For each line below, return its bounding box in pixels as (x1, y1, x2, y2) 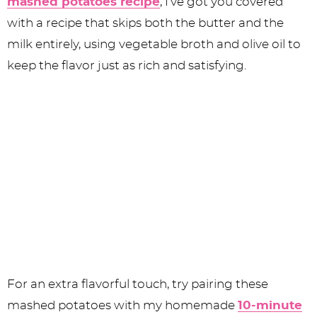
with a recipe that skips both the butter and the (7, 17, 284, 29)
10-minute (238, 299, 302, 312)
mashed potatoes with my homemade (7, 299, 238, 312)
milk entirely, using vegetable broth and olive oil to (7, 38, 301, 50)
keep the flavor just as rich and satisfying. (7, 59, 246, 71)
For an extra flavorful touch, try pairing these (7, 278, 268, 291)
